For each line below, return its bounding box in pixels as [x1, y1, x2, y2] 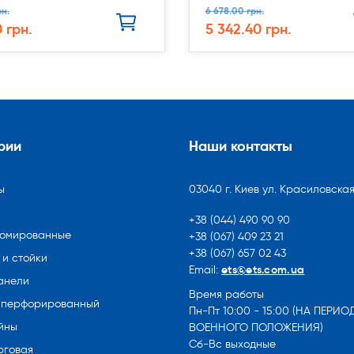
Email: [189, 263, 221, 277]
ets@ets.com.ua [221, 262, 305, 277]
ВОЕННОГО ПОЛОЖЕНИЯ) [189, 321, 323, 334]
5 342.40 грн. [205, 20, 292, 38]
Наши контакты [189, 137, 292, 155]
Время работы [189, 288, 264, 301]
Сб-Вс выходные [189, 337, 276, 351]
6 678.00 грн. [205, 5, 264, 17]
